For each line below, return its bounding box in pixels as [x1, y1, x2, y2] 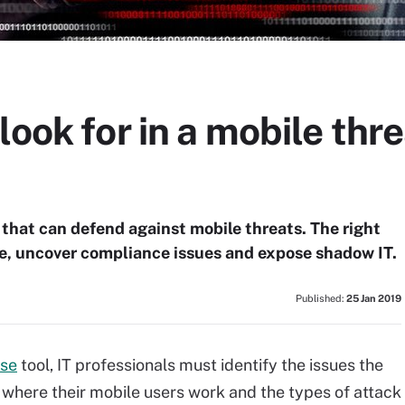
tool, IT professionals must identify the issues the [17, 355, 383, 374]
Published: [296, 293, 346, 304]
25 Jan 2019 [346, 293, 401, 304]
